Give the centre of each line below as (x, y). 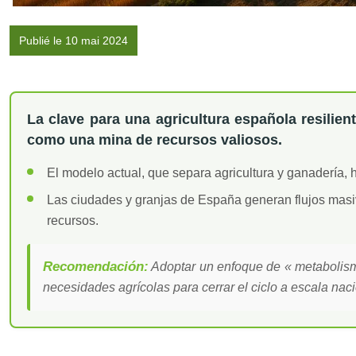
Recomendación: (96, 266)
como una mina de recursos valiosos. (155, 139)
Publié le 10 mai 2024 (74, 40)
